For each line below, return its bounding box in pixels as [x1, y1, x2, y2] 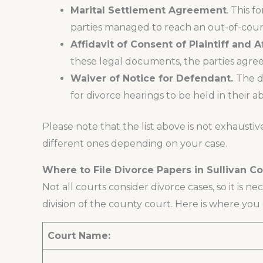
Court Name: [48, 230, 110, 242]
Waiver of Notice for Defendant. [70, 73, 236, 85]
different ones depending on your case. [42, 138, 227, 150]
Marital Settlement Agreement [70, 5, 227, 16]
